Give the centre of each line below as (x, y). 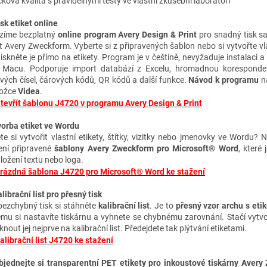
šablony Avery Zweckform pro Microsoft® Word (146, 148)
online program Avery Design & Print (127, 34)
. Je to (163, 205)
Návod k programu (223, 80)
